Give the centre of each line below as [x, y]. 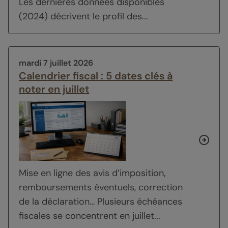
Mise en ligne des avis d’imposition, [92, 173]
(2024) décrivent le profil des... [83, 17]
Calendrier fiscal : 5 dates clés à [96, 76]
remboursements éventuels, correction [101, 188]
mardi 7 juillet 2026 [56, 63]
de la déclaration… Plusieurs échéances [101, 202]
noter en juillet [54, 89]
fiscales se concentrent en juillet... [90, 216]
